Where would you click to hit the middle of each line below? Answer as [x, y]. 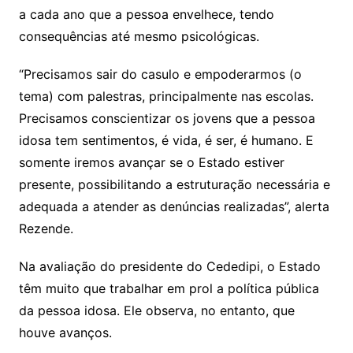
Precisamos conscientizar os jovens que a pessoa [167, 119]
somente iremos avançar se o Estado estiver [151, 163]
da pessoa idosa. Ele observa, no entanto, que [156, 311]
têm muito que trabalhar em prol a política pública [169, 289]
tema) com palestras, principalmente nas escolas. [166, 97]
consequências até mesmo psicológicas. [139, 37]
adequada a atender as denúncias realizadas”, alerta [174, 207]
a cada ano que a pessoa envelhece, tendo [146, 15]
